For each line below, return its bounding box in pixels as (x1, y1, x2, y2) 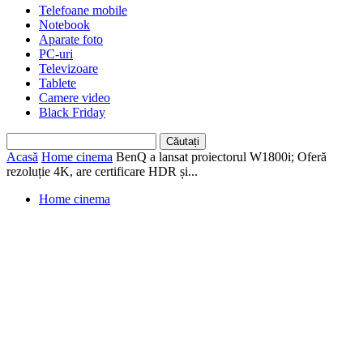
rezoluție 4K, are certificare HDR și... (6, 164, 198, 178)
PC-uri (39, 47, 73, 61)
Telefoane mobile (39, 3, 127, 17)
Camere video (39, 91, 110, 105)
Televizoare (39, 62, 98, 75)
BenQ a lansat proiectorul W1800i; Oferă (116, 150, 327, 164)
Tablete (39, 76, 76, 90)
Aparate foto (39, 32, 103, 46)
